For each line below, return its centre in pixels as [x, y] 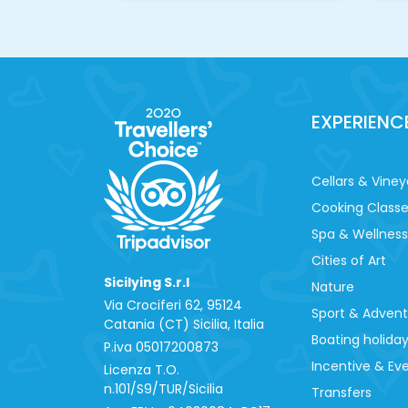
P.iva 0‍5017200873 [161, 347]
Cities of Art [349, 260]
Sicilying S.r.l [147, 282]
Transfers [342, 392]
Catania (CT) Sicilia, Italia [184, 324]
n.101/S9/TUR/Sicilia [163, 388]
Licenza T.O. [142, 369]
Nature [333, 286]
